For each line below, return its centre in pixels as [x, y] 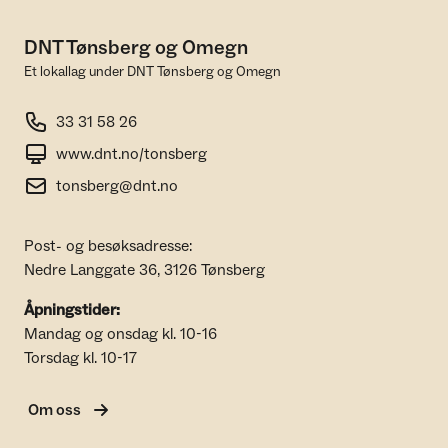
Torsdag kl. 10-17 [80, 358]
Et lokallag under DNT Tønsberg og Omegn [152, 72]
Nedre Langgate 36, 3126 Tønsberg [144, 270]
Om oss [54, 410]
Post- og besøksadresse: [108, 246]
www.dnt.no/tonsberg [131, 154]
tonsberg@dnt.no [117, 186]
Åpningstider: [72, 310]
